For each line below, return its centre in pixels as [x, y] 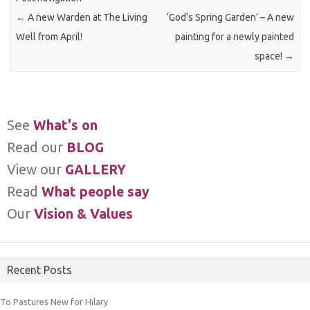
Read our [37, 147]
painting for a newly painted [234, 36]
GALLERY [95, 170]
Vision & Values [83, 214]
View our [36, 170]
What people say [95, 192]
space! [269, 56]
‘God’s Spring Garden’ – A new [230, 17]
